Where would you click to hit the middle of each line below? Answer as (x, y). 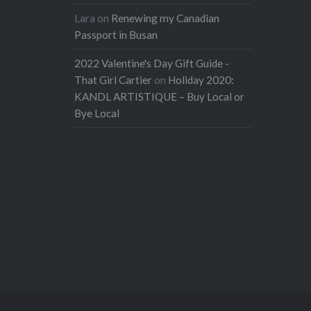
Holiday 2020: (201, 80)
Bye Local (97, 114)
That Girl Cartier (114, 80)
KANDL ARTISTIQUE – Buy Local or (160, 97)
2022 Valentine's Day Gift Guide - (152, 64)
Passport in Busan (116, 35)
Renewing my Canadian (166, 18)
